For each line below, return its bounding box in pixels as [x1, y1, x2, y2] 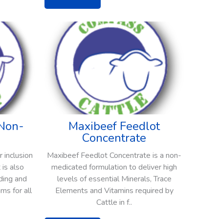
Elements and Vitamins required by [55, 185, 174, 197]
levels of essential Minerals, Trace [57, 174, 172, 185]
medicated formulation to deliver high [51, 162, 177, 173]
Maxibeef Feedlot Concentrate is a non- [47, 150, 181, 161]
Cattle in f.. [96, 197, 132, 208]
